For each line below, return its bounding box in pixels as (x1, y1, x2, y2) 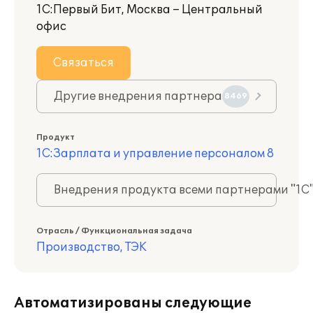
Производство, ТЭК (36, 240, 147, 254)
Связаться (53, 56, 114, 70)
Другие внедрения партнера (54, 89, 222, 103)
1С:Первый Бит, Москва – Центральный (36, 3, 263, 17)
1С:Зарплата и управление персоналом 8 (36, 147, 274, 161)
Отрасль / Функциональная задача (36, 226, 192, 235)
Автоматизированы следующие (14, 295, 252, 312)
